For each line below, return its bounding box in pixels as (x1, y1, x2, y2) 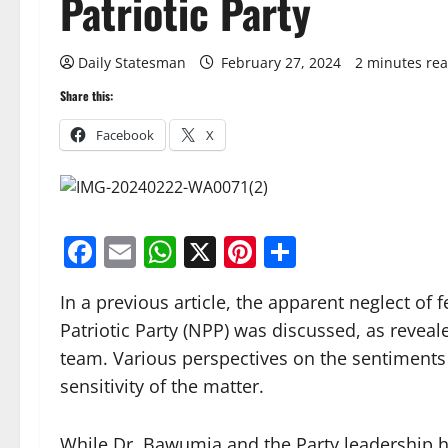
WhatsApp (176, 230, 330, 274)
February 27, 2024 (217, 52, 345, 72)
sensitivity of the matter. (60, 374, 264, 399)
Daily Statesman (78, 52, 186, 72)
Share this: (60, 86, 113, 104)
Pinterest (256, 230, 389, 274)
